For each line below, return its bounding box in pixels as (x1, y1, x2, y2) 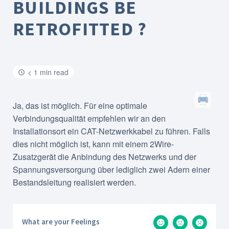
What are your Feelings (22, 217, 100, 226)
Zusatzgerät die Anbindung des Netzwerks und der (13, 151, 196, 163)
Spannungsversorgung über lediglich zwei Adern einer (13, 164, 210, 175)
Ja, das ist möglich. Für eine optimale (13, 100, 147, 111)
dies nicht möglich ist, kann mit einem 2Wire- (13, 138, 174, 150)
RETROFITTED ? (13, 17, 147, 40)
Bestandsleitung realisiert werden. (13, 176, 136, 188)
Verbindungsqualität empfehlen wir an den (13, 112, 166, 124)
